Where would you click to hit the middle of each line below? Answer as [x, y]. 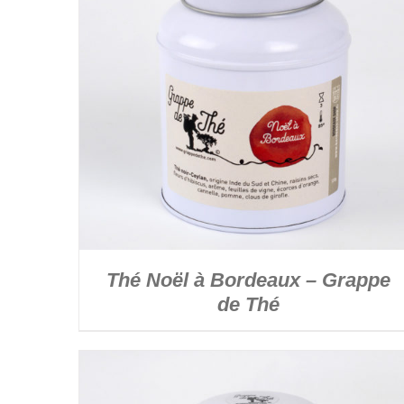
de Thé [248, 304]
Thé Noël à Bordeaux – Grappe [248, 280]
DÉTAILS [268, 84]
